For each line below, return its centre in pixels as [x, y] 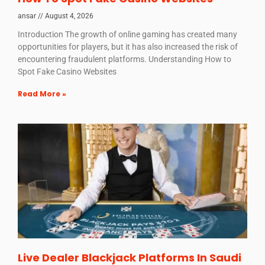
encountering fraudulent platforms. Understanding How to [125, 59]
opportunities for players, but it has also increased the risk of [128, 46]
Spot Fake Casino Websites [67, 71]
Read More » [42, 93]
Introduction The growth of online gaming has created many [127, 34]
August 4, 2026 [68, 16]
